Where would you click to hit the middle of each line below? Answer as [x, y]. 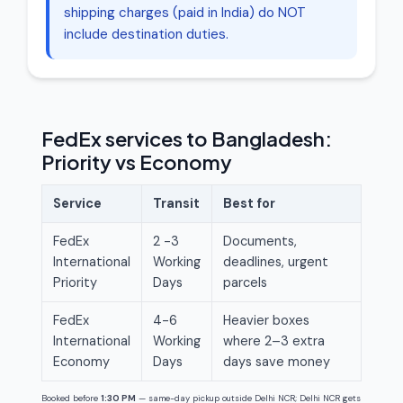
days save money [277, 362]
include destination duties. [146, 34]
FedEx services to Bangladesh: [187, 139]
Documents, [260, 241]
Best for [249, 203]
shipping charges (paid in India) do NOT [185, 13]
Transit [176, 203]
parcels [245, 282]
